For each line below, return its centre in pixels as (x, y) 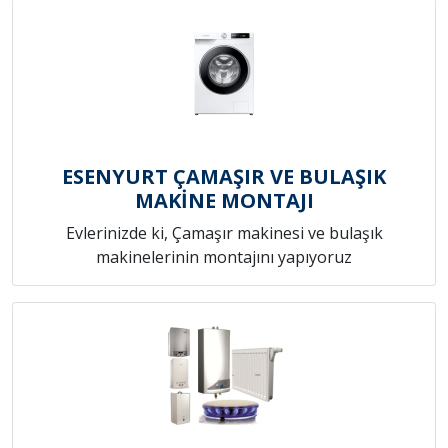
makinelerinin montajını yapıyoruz (224, 257)
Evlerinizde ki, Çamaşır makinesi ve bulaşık (224, 233)
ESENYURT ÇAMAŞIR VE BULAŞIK (224, 177)
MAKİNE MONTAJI (224, 201)
